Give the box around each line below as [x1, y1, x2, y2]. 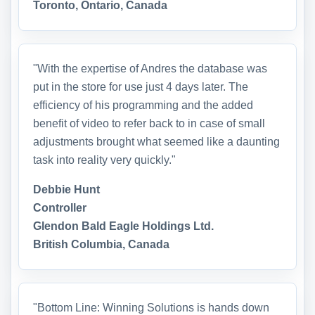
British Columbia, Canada [33, 238, 169, 250]
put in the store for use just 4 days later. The [33, 80, 248, 93]
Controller [33, 201, 86, 214]
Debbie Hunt [33, 183, 100, 195]
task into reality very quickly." [33, 153, 176, 166]
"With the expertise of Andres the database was [33, 62, 267, 75]
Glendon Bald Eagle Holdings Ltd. [33, 219, 214, 232]
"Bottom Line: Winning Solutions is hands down [33, 301, 269, 314]
